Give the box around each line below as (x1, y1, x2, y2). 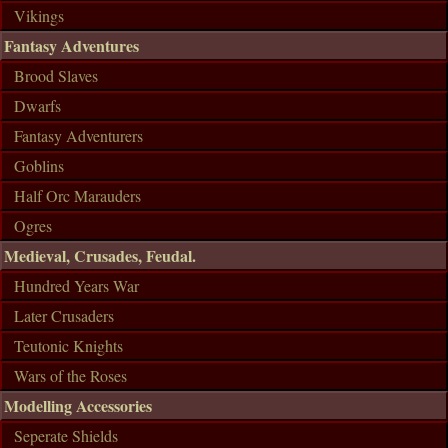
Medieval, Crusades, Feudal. (4, 243, 196, 267)
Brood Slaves (14, 64, 98, 86)
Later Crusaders (14, 304, 114, 326)
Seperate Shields (14, 424, 118, 446)
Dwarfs (14, 94, 61, 116)
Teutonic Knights (14, 334, 123, 356)
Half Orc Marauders (14, 184, 141, 206)
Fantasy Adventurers (14, 124, 143, 146)
